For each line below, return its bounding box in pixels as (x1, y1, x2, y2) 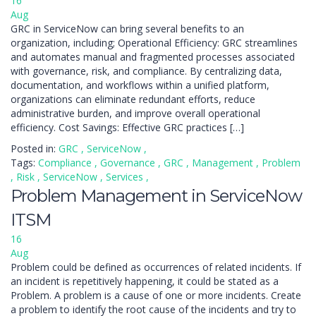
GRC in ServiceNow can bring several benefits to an (11, 22, 244, 35)
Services (106, 170, 146, 183)
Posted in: (11, 142, 56, 155)
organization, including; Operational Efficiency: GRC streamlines (11, 36, 298, 49)
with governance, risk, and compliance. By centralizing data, (11, 64, 282, 78)
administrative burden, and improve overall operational (11, 107, 260, 120)
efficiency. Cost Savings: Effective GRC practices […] (11, 121, 244, 134)
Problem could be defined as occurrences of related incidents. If (11, 260, 301, 274)
